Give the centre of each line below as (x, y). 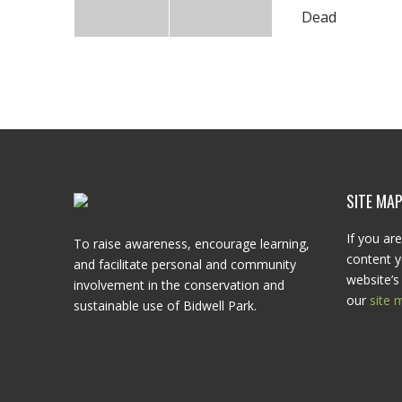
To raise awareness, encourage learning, (192, 244)
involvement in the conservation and (179, 285)
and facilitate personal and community (185, 264)
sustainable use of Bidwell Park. (165, 306)
